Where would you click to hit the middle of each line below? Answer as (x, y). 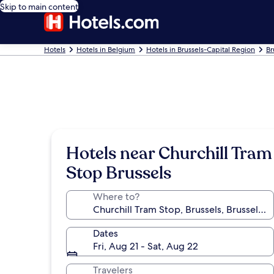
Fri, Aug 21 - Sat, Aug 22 (146, 246)
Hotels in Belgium (106, 50)
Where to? (116, 197)
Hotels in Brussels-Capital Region (201, 50)
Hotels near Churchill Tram (169, 154)
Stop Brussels (119, 173)
